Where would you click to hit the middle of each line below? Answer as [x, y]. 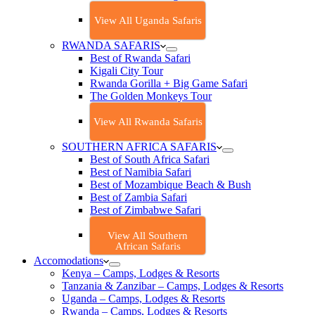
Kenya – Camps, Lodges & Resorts [141, 273]
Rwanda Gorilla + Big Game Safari [169, 83]
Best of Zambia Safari [139, 197]
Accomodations [69, 261]
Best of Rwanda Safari [140, 58]
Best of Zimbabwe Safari [146, 210]
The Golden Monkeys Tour [151, 96]
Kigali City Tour [127, 71]
